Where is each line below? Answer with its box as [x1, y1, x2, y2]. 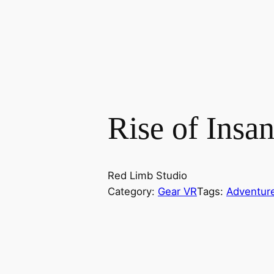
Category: [108, 185, 158, 198]
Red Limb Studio [108, 169, 187, 182]
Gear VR [158, 185, 197, 198]
